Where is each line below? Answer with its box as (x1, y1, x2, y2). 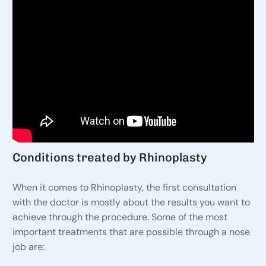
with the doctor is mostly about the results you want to (12, 196, 250, 209)
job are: (12, 240, 45, 254)
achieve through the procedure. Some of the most (12, 211, 227, 224)
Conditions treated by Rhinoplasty (12, 150, 207, 165)
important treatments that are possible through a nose (12, 226, 250, 239)
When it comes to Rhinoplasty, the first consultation (12, 181, 236, 194)
